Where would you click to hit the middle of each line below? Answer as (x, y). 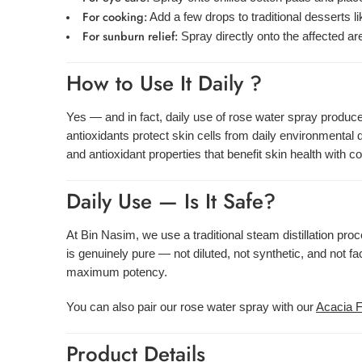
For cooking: (114, 16)
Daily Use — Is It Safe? (171, 202)
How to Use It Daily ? (164, 83)
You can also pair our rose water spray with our (191, 307)
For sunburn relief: (130, 36)
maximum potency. (117, 273)
